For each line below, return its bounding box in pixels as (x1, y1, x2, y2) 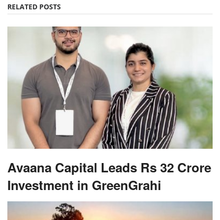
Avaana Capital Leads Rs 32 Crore (7, 158, 211, 176)
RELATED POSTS (7, 1, 61, 11)
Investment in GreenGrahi (7, 175, 161, 194)
